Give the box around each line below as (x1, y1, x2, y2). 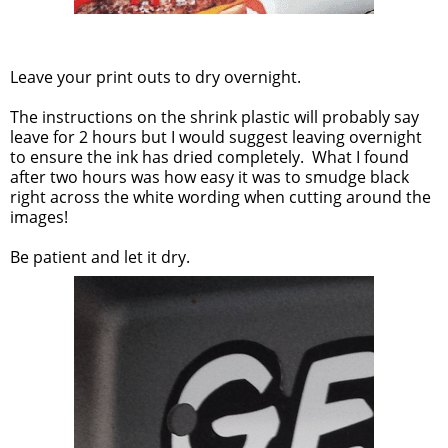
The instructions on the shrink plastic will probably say (10, 106, 419, 129)
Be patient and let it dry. (10, 246, 190, 269)
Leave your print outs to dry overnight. (10, 66, 301, 89)
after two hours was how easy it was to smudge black (10, 166, 409, 189)
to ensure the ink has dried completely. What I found (10, 146, 409, 169)
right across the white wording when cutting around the (10, 186, 431, 209)
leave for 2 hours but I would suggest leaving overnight (10, 126, 422, 149)
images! (10, 206, 68, 229)
